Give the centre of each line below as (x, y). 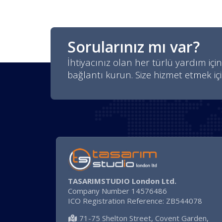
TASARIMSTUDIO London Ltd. (122, 181)
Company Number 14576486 (117, 191)
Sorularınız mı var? (133, 47)
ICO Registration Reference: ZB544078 (135, 201)
